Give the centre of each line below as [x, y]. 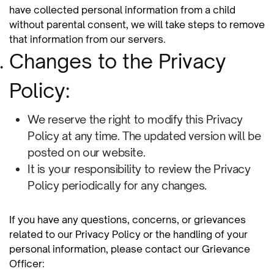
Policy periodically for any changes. [117, 185]
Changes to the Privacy [118, 61]
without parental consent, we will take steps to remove [137, 24]
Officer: [27, 264]
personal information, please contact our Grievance [130, 249]
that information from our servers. [87, 39]
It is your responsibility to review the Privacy [139, 169]
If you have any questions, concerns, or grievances [128, 220]
